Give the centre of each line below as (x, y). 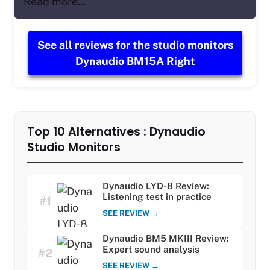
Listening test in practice (157, 197)
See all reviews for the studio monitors (135, 45)
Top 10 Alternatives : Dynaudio (116, 132)
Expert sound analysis (151, 250)
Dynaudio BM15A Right (135, 61)
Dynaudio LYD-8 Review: (156, 186)
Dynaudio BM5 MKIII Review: (166, 239)
